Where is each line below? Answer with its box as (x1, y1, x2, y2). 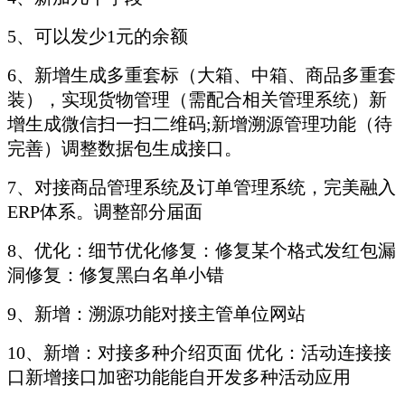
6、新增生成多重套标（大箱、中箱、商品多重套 (7, 65, 396, 86)
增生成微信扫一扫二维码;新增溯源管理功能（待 (7, 114, 392, 135)
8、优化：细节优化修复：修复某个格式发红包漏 (7, 240, 396, 261)
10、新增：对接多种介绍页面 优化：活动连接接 (7, 343, 391, 363)
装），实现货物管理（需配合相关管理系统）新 (7, 89, 387, 110)
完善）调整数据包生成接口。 (7, 138, 242, 159)
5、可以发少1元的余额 (7, 26, 188, 47)
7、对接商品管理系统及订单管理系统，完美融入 (7, 177, 396, 198)
